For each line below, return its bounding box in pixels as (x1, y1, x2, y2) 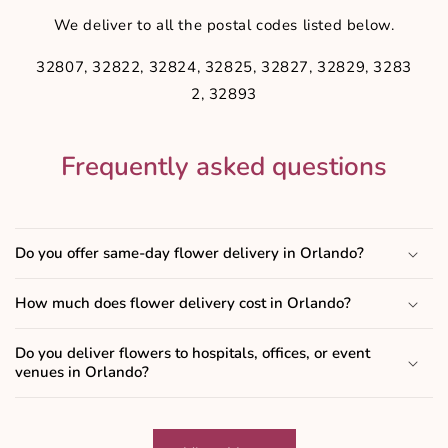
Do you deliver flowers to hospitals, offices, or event (15, 343, 370, 364)
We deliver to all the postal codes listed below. (53, 15, 395, 36)
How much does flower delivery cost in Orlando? (15, 293, 351, 314)
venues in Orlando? (15, 362, 149, 383)
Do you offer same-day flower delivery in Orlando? (15, 243, 364, 264)
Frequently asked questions (61, 149, 387, 185)
